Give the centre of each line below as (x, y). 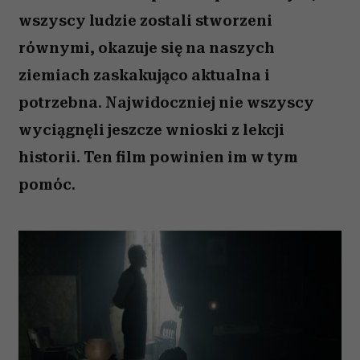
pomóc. (47, 184)
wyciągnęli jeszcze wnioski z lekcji (151, 130)
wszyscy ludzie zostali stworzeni (145, 20)
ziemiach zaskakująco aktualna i (144, 75)
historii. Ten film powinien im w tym (158, 157)
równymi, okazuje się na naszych (147, 48)
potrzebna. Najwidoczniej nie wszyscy (166, 102)
